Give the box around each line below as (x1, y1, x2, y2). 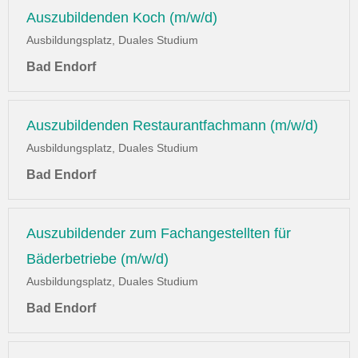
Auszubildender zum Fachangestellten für (26, 225, 291, 242)
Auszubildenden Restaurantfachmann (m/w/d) (26, 117, 318, 134)
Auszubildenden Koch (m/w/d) (26, 10, 217, 26)
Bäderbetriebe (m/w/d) (26, 251, 169, 268)
